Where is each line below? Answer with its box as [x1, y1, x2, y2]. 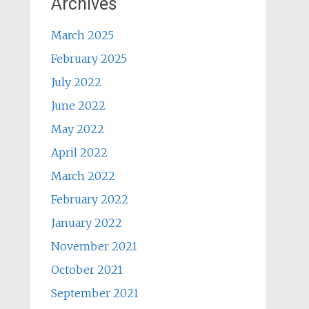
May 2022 [50, 122, 104, 136]
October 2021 [50, 263, 123, 277]
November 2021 [50, 239, 137, 253]
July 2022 [50, 75, 101, 89]
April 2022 [50, 146, 108, 159]
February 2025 [50, 52, 127, 66]
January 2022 [50, 216, 122, 230]
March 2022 [50, 169, 115, 183]
